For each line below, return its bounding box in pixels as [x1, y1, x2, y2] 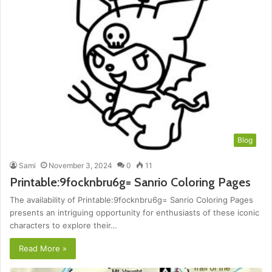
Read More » [19, 243, 67, 253]
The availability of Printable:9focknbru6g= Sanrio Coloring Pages [10, 195, 253, 205]
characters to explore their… [10, 220, 117, 230]
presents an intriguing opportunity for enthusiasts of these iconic [10, 208, 259, 217]
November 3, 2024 [49, 161, 112, 170]
